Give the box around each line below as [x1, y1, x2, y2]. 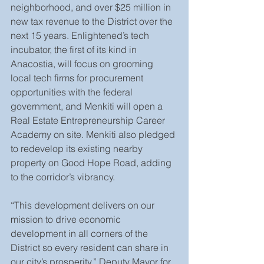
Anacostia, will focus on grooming [11, 58, 156, 70]
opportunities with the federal [11, 86, 135, 98]
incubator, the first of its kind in [11, 44, 139, 55]
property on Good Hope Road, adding [11, 157, 174, 169]
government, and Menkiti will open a [11, 100, 165, 112]
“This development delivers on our [11, 199, 157, 211]
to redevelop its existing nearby [11, 143, 145, 154]
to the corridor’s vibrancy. [11, 171, 115, 183]
